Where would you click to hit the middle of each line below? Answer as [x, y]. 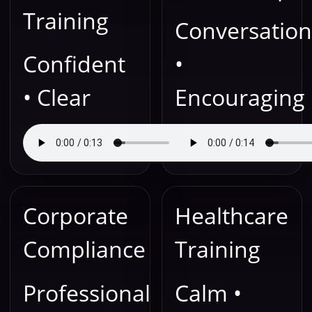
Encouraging [240, 97]
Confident [74, 63]
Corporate [76, 216]
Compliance [84, 249]
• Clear [57, 97]
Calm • [208, 292]
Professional [87, 292]
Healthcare [232, 216]
